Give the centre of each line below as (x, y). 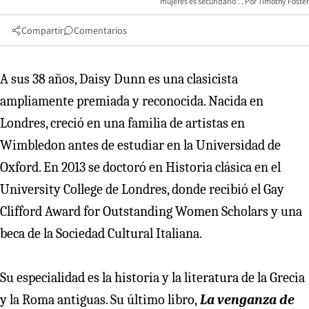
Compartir (42, 30)
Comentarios (100, 30)
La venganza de (247, 299)
